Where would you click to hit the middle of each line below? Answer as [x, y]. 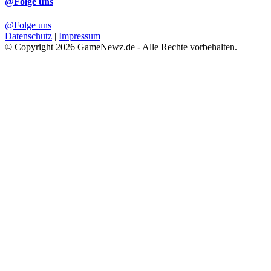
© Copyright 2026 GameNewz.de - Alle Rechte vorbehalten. [121, 47]
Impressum [80, 36]
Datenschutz [28, 36]
